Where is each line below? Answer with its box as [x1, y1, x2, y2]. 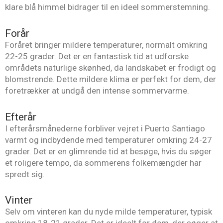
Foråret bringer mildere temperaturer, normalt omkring [5, 39, 208, 50]
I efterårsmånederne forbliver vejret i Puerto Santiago [5, 123, 205, 133]
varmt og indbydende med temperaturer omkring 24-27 [5, 134, 212, 145]
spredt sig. [5, 169, 45, 179]
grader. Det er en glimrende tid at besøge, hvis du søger [5, 146, 212, 156]
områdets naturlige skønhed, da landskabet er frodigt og [5, 62, 216, 73]
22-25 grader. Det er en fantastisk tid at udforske [5, 51, 189, 61]
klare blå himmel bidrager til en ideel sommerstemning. [5, 2, 210, 12]
